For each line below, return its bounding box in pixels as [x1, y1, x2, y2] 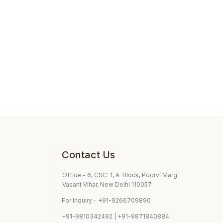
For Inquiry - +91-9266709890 [62, 196, 151, 204]
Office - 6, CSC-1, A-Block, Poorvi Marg [62, 171, 177, 179]
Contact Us [62, 149, 115, 161]
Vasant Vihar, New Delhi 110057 [62, 181, 152, 189]
